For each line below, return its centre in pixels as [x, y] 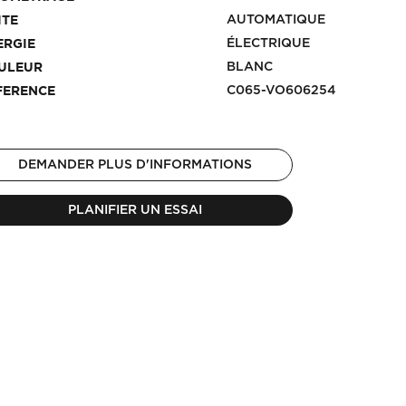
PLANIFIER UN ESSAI [135, 210]
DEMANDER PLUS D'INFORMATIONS [135, 164]
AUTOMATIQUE [276, 19]
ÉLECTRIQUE [269, 43]
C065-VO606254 [282, 90]
